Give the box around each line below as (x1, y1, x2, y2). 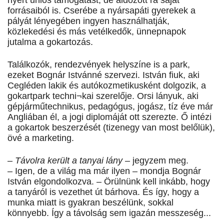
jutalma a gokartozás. (7, 37, 93, 47)
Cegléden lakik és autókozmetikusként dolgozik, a (7, 80, 206, 91)
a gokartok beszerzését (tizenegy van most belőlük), (7, 122, 215, 133)
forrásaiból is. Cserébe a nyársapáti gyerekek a (7, 5, 195, 16)
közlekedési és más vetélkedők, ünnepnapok (7, 26, 186, 37)
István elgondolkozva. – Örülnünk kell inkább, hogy (7, 176, 210, 187)
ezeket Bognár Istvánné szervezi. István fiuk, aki (7, 70, 199, 80)
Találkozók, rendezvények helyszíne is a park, (7, 59, 190, 70)
